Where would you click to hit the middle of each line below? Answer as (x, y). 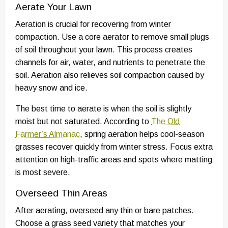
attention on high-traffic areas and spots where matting (114, 160)
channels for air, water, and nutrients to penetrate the (110, 63)
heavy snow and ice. (51, 88)
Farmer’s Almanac (48, 134)
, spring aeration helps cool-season (142, 134)
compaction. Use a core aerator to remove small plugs (112, 37)
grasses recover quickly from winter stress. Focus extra (114, 147)
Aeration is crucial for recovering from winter (93, 24)
